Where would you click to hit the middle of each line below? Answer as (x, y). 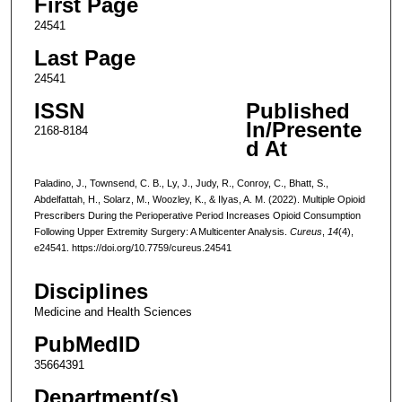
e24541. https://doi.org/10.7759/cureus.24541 (132, 247)
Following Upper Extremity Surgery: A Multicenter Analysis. (162, 231)
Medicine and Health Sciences (113, 312)
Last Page (84, 57)
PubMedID (87, 345)
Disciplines (91, 292)
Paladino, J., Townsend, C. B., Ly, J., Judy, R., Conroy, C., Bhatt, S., (181, 183)
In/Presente (303, 129)
